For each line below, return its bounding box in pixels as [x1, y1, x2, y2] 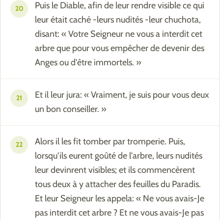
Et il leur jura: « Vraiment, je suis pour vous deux [35, 89, 209, 101]
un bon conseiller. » [35, 104, 107, 115]
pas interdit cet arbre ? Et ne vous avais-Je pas [35, 207, 204, 219]
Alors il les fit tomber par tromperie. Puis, [35, 136, 185, 147]
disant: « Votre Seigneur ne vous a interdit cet [35, 28, 202, 40]
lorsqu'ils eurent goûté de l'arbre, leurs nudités [35, 150, 202, 162]
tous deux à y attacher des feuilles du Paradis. [35, 179, 201, 190]
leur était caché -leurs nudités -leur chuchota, [35, 14, 201, 26]
